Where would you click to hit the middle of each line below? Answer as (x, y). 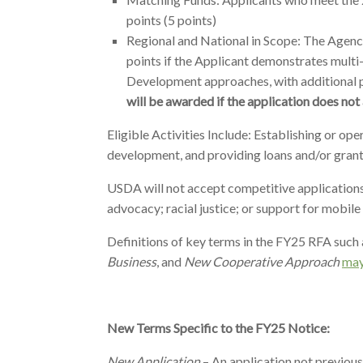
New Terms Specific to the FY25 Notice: (218, 328)
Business (132, 261)
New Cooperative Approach (262, 261)
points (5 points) (171, 20)
